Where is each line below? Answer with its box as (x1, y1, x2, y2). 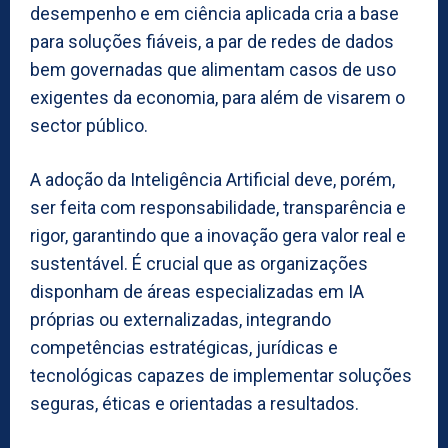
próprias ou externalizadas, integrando (30, 308, 331, 330)
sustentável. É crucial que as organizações (30, 252, 368, 274)
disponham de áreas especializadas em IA (30, 280, 364, 302)
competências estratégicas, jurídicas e (30, 336, 338, 358)
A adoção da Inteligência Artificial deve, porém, (30, 168, 395, 190)
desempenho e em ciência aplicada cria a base (30, 2, 399, 24)
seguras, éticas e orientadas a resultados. (30, 392, 359, 414)
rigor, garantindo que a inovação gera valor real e (30, 224, 406, 246)
